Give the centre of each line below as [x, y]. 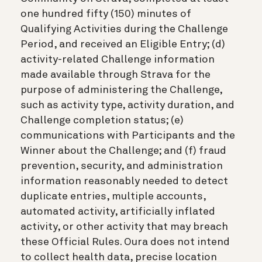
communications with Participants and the [128, 135]
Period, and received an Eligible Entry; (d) [123, 44]
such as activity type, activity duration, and [127, 105]
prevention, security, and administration [122, 166]
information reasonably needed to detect [124, 181]
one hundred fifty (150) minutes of [106, 14]
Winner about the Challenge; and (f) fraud [123, 151]
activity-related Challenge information [118, 59]
